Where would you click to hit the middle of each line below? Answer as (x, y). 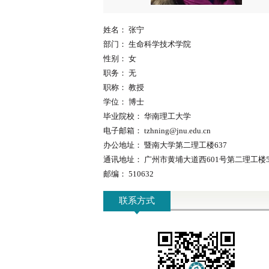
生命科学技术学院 (160, 44)
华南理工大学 (168, 116)
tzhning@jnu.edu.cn (177, 131)
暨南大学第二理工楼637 (186, 145)
